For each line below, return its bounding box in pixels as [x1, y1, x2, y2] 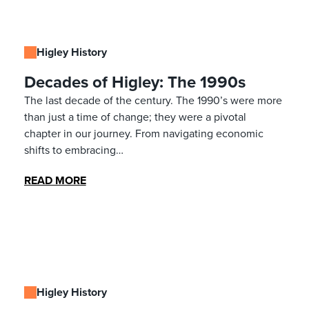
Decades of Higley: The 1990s [23, 69, 246, 94]
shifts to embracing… [23, 141, 123, 158]
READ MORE [23, 172, 86, 188]
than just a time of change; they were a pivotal [23, 108, 246, 125]
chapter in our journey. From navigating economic [23, 125, 263, 141]
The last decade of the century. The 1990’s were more [23, 92, 282, 108]
